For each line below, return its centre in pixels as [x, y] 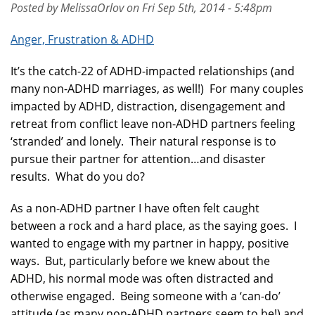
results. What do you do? [78, 176]
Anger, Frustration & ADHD [82, 39]
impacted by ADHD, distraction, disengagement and [148, 106]
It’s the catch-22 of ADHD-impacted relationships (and [153, 71]
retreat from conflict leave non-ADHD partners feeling [153, 124]
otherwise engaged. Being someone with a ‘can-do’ [146, 296]
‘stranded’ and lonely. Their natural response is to [143, 141]
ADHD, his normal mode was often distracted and [142, 278]
